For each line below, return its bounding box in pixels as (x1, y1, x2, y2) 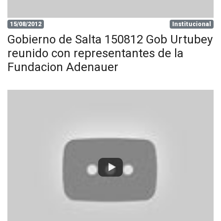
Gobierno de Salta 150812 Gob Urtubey (7, 33, 213, 46)
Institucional (172, 21, 212, 28)
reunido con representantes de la (7, 46, 184, 60)
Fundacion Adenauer (7, 60, 118, 74)
